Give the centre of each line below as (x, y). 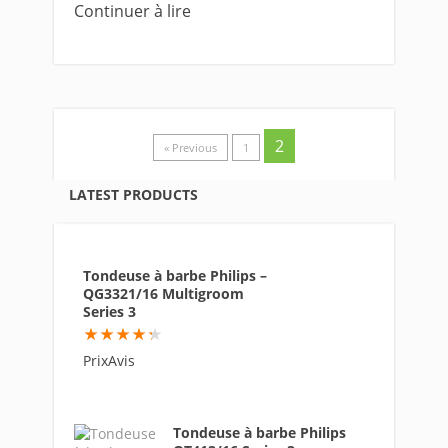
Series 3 (109, 311)
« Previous (190, 147)
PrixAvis (109, 360)
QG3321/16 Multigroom (163, 293)
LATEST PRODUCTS (133, 194)
